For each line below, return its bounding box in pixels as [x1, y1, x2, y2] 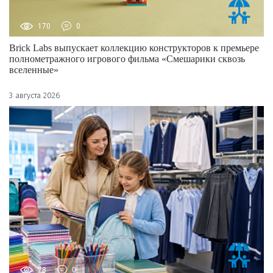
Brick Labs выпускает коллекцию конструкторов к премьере [9, 43, 259, 54]
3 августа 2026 [9, 91, 60, 101]
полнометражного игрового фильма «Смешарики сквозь [9, 54, 245, 65]
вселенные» [9, 65, 58, 76]
